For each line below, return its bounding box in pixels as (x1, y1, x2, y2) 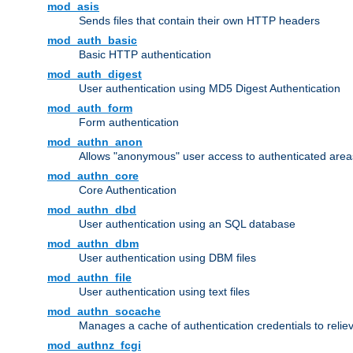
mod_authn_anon (47, 136, 143, 149)
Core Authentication (79, 184, 176, 197)
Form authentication (79, 116, 179, 129)
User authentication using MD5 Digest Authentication (79, 82, 340, 95)
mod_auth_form (47, 102, 132, 115)
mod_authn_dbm (47, 237, 139, 251)
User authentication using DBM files (79, 251, 256, 265)
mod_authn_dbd (47, 203, 136, 217)
